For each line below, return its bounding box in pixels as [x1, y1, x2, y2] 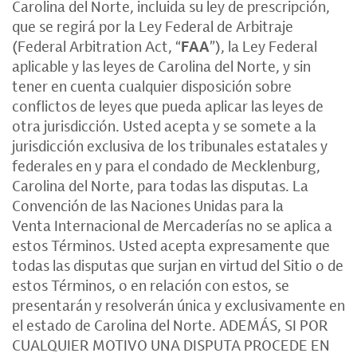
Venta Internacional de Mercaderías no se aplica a [12, 216, 332, 235]
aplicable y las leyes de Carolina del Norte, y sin [12, 57, 311, 76]
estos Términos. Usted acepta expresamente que [12, 236, 330, 255]
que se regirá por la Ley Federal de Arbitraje [12, 17, 293, 36]
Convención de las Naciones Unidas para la [12, 196, 284, 215]
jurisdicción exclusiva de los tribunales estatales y [12, 136, 328, 155]
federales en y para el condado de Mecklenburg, [12, 156, 320, 175]
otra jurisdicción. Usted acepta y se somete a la [12, 116, 316, 135]
